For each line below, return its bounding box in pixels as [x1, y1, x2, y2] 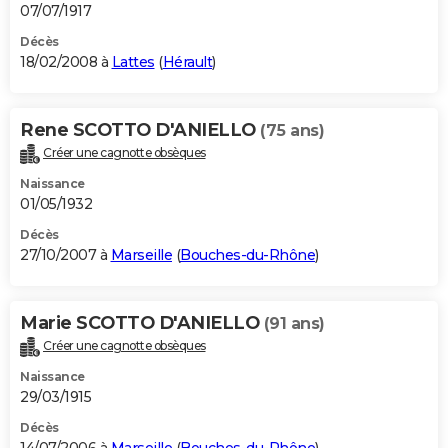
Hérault [162, 53, 212, 72]
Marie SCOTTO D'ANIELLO [20, 312, 264, 335]
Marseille [110, 246, 172, 265]
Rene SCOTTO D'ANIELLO [20, 119, 260, 142]
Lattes [111, 53, 155, 72]
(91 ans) [263, 314, 325, 334]
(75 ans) [260, 121, 324, 141]
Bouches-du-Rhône [180, 246, 315, 265]
